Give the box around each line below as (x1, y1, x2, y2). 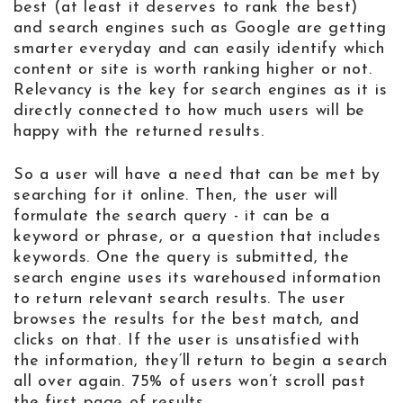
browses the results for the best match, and (13, 310, 360, 328)
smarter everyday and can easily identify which (13, 40, 385, 58)
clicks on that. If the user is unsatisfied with (13, 331, 360, 349)
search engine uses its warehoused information (13, 269, 381, 287)
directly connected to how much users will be (13, 102, 366, 120)
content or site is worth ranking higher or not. (13, 60, 372, 78)
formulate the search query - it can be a (13, 207, 330, 225)
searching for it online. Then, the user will (13, 186, 339, 204)
